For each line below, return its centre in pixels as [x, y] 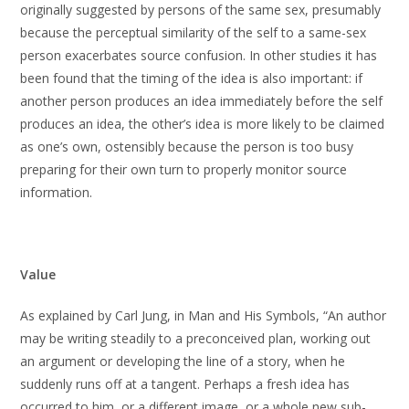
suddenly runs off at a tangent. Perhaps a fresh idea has [185, 384]
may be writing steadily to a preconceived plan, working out [196, 338]
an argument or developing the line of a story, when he [183, 361]
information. [57, 192]
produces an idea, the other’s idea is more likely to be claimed [203, 124]
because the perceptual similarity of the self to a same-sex [194, 32]
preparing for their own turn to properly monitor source [184, 169]
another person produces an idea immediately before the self [202, 101]
